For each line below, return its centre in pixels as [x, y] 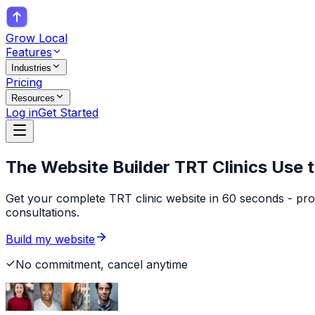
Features [29, 52]
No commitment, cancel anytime [102, 264]
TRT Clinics [221, 167]
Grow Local [37, 38]
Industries [31, 68]
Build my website [50, 239]
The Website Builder [90, 167]
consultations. [43, 212]
